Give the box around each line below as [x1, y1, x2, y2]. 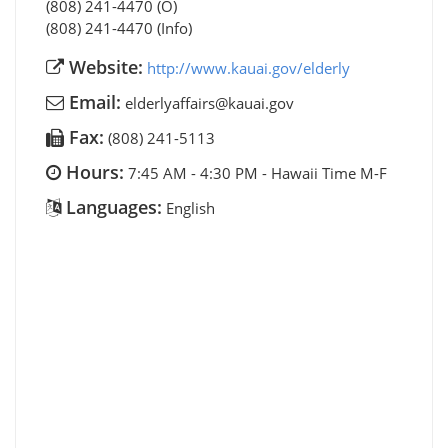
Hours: [61, 159, 124, 184]
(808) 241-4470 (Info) [46, 17, 192, 38]
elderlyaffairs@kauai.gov [125, 92, 294, 113]
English [166, 197, 215, 218]
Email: [64, 89, 121, 114]
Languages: [61, 194, 162, 219]
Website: [64, 54, 143, 79]
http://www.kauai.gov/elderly [147, 57, 350, 78]
